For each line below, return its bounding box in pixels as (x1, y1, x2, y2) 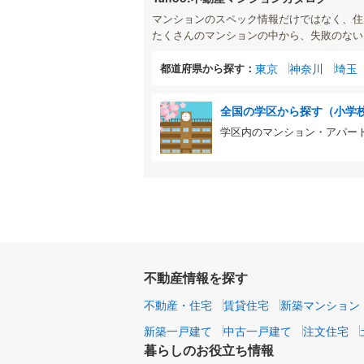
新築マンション (280, 296, 360, 313)
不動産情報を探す (144, 267, 248, 287)
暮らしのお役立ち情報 (144, 340, 274, 359)
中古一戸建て (223, 322, 292, 339)
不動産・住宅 (144, 296, 212, 313)
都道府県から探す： (160, 59, 255, 76)
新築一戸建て (144, 322, 212, 339)
